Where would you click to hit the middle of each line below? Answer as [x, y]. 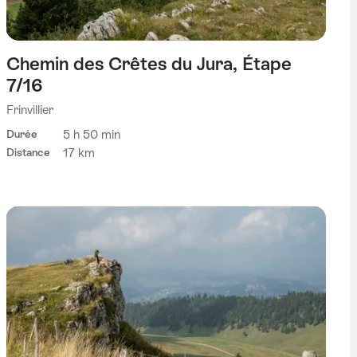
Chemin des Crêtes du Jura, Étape [149, 63]
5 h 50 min [91, 135]
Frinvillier [29, 109]
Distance [28, 153]
